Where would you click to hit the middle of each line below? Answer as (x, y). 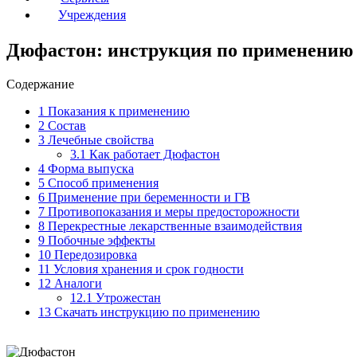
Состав (65, 125)
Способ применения (102, 182)
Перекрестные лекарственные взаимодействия (173, 226)
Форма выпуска (89, 168)
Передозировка (94, 254)
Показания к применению (117, 111)
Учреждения (92, 14)
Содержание (40, 84)
